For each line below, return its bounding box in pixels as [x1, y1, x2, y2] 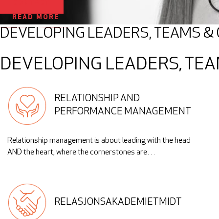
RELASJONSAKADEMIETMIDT [54, 197, 182, 207]
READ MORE [12, 14, 59, 21]
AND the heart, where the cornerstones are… [7, 149, 155, 156]
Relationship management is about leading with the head [7, 137, 191, 145]
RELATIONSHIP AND [54, 94, 140, 104]
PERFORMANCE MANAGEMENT [54, 107, 191, 117]
